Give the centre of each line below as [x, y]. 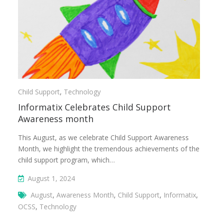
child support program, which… [67, 160]
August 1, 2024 [52, 179]
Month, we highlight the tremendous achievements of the [109, 149]
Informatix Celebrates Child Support [95, 107]
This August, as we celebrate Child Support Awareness [104, 138]
